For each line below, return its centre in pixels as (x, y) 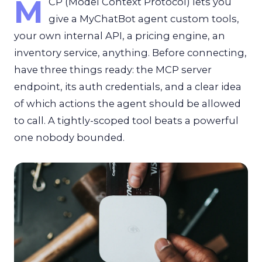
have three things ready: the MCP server (113, 70)
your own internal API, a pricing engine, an (120, 36)
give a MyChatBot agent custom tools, (144, 19)
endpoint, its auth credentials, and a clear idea (128, 87)
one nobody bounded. (69, 137)
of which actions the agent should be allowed (127, 104)
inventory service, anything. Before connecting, (130, 53)
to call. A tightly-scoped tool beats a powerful (126, 120)
